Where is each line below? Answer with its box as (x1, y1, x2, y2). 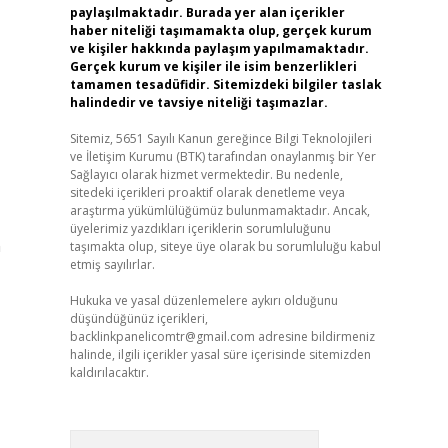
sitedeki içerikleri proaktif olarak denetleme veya (69, 184, 345, 201)
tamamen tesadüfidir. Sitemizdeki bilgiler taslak (69, 76, 382, 93)
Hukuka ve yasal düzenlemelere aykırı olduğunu (69, 292, 338, 309)
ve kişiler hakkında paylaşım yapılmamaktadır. (69, 40, 369, 57)
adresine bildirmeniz (254, 328, 375, 345)
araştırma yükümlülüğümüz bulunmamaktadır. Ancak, (69, 202, 370, 219)
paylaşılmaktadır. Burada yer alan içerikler (69, 4, 345, 21)
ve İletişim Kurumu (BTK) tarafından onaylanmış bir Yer (69, 148, 376, 165)
